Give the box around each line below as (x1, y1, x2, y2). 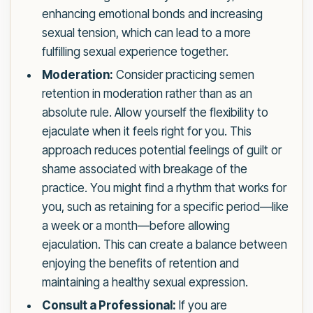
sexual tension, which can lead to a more (41, 26, 251, 41)
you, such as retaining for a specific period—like (41, 200, 289, 214)
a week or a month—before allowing (41, 219, 230, 233)
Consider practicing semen (112, 68, 254, 82)
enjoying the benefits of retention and (41, 256, 239, 271)
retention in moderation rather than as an (41, 87, 252, 101)
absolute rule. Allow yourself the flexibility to (41, 105, 268, 120)
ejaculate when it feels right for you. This (41, 124, 252, 139)
